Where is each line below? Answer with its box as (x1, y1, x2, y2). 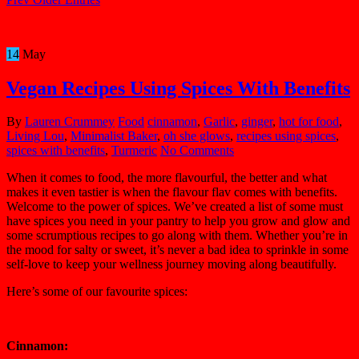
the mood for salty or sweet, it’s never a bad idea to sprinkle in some (6, 243, 349, 257)
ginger (241, 115, 272, 129)
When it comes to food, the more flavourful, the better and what (6, 171, 327, 185)
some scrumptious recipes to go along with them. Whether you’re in (6, 228, 348, 243)
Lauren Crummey (25, 115, 115, 129)
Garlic (204, 115, 235, 129)
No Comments (160, 143, 234, 158)
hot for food (279, 115, 339, 129)
